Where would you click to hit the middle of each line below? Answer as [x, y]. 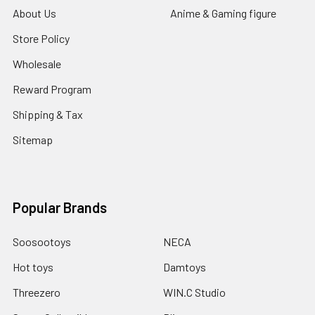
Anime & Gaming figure [223, 13]
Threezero [37, 292]
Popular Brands [60, 207]
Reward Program [52, 89]
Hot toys [33, 267]
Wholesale [37, 64]
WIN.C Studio [194, 292]
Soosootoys [42, 242]
